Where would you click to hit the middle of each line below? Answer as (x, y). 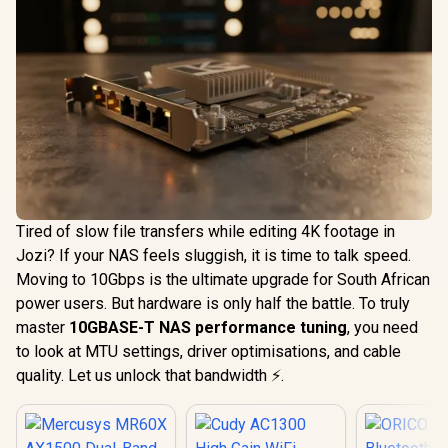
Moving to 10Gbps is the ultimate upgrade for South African (223, 279)
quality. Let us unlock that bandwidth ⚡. (150, 375)
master (42, 327)
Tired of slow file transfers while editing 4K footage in (205, 231)
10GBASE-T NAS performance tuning (208, 327)
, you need (382, 327)
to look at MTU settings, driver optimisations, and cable (208, 351)
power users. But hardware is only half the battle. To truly (213, 303)
